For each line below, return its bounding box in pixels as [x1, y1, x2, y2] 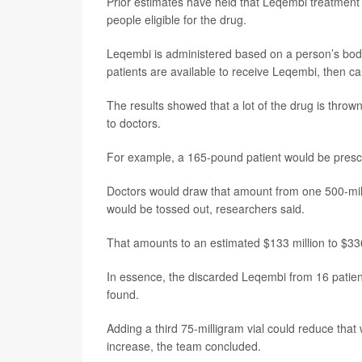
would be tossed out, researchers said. [107, 200, 305, 217]
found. [107, 286, 139, 302]
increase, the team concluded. [107, 338, 261, 354]
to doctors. [107, 115, 161, 131]
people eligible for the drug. [107, 11, 246, 27]
